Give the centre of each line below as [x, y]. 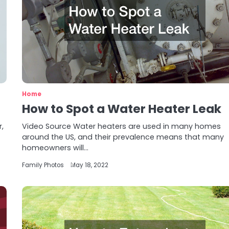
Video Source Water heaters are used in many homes [122, 126]
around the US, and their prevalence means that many [123, 137]
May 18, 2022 [90, 165]
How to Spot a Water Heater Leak [122, 109]
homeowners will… [55, 148]
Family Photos [43, 165]
